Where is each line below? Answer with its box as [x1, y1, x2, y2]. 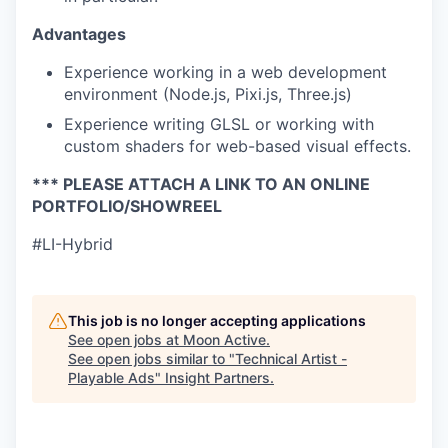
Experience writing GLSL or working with [64, 114, 374, 135]
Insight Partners [165, 369, 270, 387]
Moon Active [183, 331, 266, 349]
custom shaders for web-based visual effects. [64, 136, 411, 157]
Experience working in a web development [64, 62, 387, 83]
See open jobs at [68, 331, 183, 349]
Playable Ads [68, 369, 155, 387]
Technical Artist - [235, 350, 347, 368]
